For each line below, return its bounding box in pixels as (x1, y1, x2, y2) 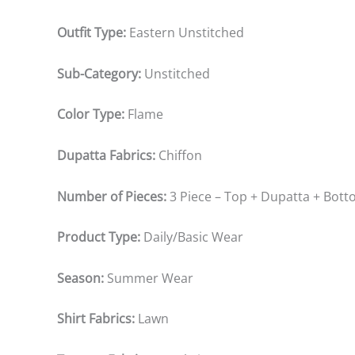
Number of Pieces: (57, 187, 170, 205)
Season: (57, 269, 107, 287)
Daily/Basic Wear (143, 228, 243, 246)
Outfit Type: (57, 24, 129, 42)
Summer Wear (107, 269, 193, 287)
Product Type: (57, 228, 143, 246)
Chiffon (158, 146, 202, 164)
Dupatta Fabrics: (57, 146, 158, 164)
